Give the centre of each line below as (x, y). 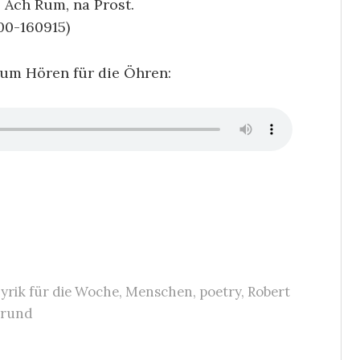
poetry (220, 291)
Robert (269, 291)
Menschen (159, 291)
